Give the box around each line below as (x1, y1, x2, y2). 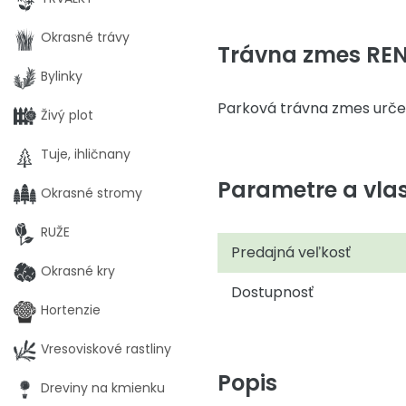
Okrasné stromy (41, 184, 142, 202)
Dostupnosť (231, 282, 314, 303)
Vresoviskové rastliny (41, 340, 171, 358)
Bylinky (41, 67, 82, 85)
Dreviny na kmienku (41, 379, 165, 397)
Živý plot (41, 106, 93, 124)
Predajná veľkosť (231, 242, 351, 263)
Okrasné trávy (41, 28, 130, 46)
